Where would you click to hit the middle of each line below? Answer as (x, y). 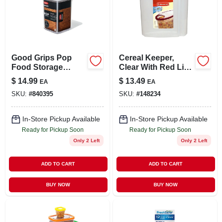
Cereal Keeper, (146, 57)
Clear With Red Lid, (155, 67)
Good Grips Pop (41, 57)
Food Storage (37, 67)
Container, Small (42, 76)
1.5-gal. (132, 76)
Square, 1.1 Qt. (38, 86)
